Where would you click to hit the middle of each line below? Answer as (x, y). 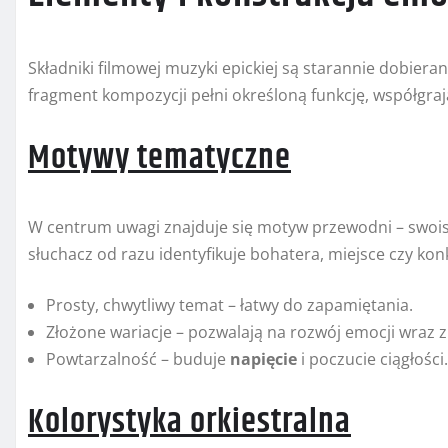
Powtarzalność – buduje (138, 359)
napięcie (263, 359)
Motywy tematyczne (159, 158)
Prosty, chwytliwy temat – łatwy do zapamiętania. (229, 305)
